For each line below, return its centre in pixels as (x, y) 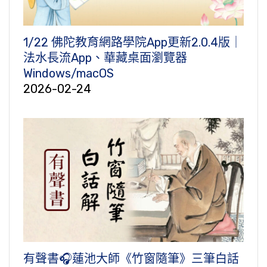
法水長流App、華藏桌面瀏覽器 (105, 58)
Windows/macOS (69, 74)
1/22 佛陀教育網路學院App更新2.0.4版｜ (133, 43)
